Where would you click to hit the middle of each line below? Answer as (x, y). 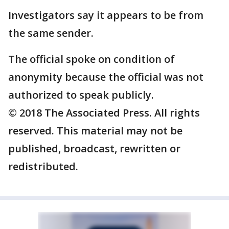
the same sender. (51, 33)
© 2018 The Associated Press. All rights (104, 113)
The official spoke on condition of (91, 59)
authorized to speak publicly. (81, 95)
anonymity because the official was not (106, 77)
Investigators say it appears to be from (106, 15)
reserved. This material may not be (95, 131)
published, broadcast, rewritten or (94, 148)
